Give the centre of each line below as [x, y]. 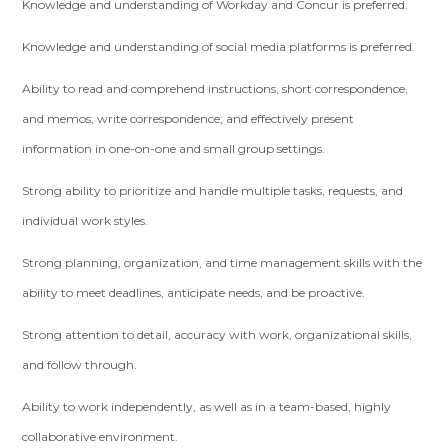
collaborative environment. [100, 436]
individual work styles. [85, 220]
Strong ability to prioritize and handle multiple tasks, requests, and [213, 190]
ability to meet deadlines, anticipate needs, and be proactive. [194, 292]
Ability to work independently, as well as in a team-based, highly [207, 406]
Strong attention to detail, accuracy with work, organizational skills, [217, 334]
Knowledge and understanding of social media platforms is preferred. [219, 46]
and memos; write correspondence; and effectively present [188, 118]
